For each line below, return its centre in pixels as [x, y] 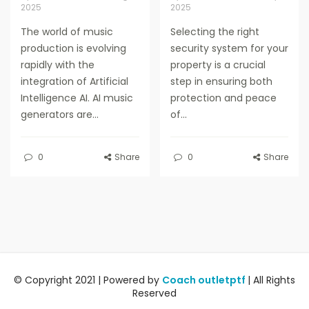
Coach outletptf [205, 280]
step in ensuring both [221, 82]
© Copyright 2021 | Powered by [88, 280]
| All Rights [271, 280]
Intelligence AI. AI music [77, 98]
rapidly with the [58, 65]
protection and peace [223, 98]
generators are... [60, 115]
